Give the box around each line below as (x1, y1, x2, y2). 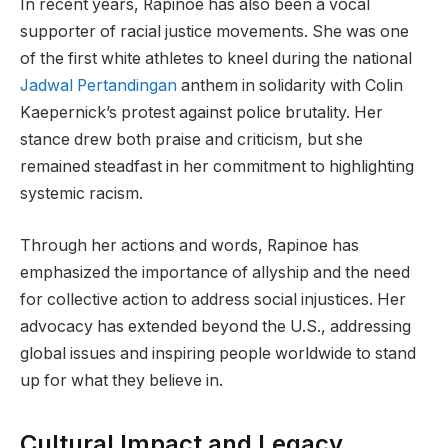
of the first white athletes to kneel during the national (20, 49, 412, 69)
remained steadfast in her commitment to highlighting (20, 157, 414, 177)
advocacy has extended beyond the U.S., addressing (20, 316, 411, 336)
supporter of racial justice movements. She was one (20, 22, 409, 42)
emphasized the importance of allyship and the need (20, 262, 410, 282)
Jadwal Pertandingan (20, 76, 177, 96)
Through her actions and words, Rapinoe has (20, 235, 359, 255)
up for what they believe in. (20, 370, 223, 390)
